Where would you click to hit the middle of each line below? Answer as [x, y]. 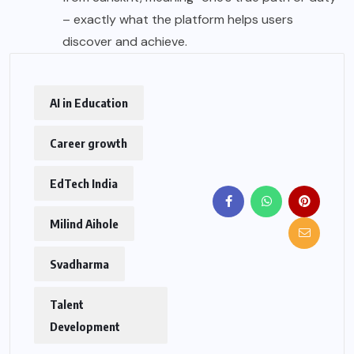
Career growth [88, 143]
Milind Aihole [84, 223]
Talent [67, 304]
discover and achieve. [125, 41]
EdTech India [84, 183]
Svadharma [79, 264]
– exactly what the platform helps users [178, 19]
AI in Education [89, 102]
